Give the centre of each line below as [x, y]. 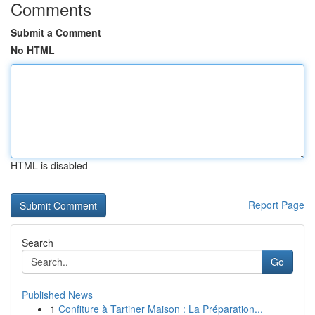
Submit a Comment [56, 32]
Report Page [276, 205]
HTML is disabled [49, 165]
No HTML [33, 50]
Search [38, 243]
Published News [57, 295]
